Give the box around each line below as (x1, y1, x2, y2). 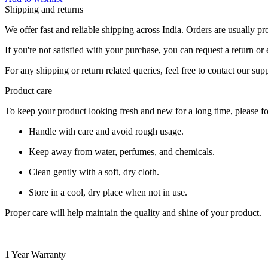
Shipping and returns (5, 4, 83, 14)
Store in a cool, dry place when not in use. (29, 187, 187, 197)
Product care (5, 85, 52, 96)
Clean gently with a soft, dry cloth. (29, 166, 159, 177)
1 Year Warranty (5, 249, 66, 260)
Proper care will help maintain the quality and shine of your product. (5, 207, 261, 218)
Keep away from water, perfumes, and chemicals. (29, 146, 215, 157)
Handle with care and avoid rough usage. (29, 126, 184, 136)
